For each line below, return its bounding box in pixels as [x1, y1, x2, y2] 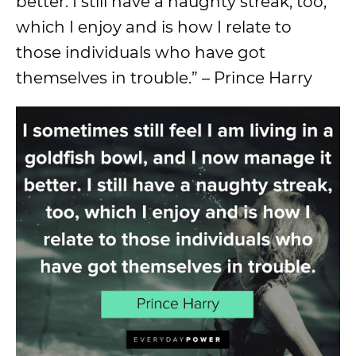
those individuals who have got [16, 43, 265, 62]
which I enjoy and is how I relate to [16, 17, 292, 37]
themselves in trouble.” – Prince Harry [16, 68, 312, 87]
